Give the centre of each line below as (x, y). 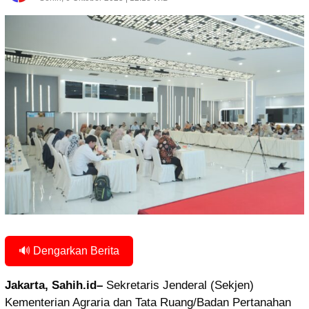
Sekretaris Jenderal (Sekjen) (178, 286)
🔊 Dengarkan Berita (69, 251)
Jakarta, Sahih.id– (54, 286)
